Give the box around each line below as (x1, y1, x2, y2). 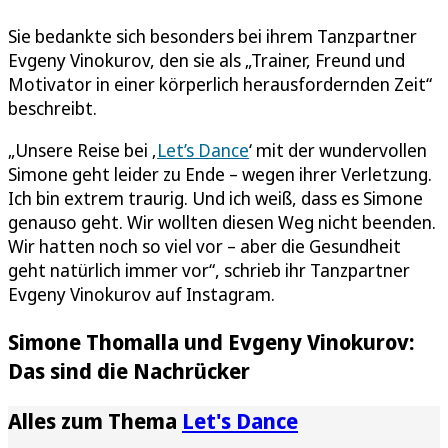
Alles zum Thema (8, 405, 182, 435)
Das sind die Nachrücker (8, 355, 250, 385)
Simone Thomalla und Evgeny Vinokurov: (8, 326, 414, 356)
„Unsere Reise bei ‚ (8, 137, 157, 162)
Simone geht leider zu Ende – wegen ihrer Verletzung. (8, 161, 432, 186)
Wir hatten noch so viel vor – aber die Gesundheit (8, 233, 401, 258)
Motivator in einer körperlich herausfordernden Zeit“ (8, 71, 432, 96)
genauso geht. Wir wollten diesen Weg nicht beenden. (8, 209, 436, 234)
